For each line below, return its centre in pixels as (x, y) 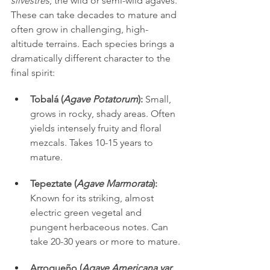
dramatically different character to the (92, 58)
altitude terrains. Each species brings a (94, 43)
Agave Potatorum (101, 99)
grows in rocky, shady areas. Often (104, 113)
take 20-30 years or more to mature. (105, 241)
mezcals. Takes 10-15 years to (93, 142)
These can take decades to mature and (95, 14)
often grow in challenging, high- (80, 29)
